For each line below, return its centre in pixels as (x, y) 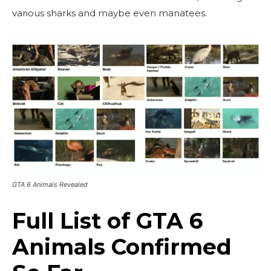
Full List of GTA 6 (107, 220)
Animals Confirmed (122, 247)
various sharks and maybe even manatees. (109, 13)
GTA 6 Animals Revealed (50, 184)
